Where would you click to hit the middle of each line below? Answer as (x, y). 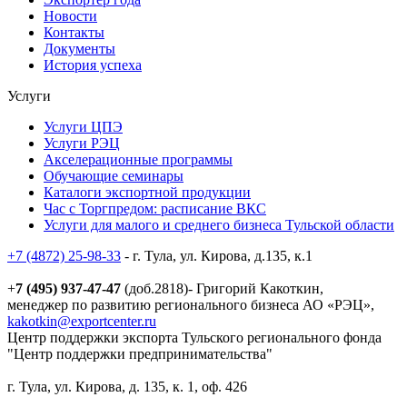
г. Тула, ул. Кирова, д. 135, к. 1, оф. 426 (127, 386)
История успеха (93, 65)
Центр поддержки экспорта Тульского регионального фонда (194, 337)
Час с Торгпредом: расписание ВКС (155, 208)
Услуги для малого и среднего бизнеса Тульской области (219, 224)
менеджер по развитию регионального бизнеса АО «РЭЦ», (193, 304)
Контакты (74, 32)
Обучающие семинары (114, 175)
